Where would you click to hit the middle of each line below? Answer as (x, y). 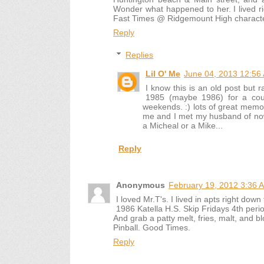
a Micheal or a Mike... (183, 126)
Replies (140, 55)
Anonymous (141, 185)
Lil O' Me (163, 74)
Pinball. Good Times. (152, 228)
